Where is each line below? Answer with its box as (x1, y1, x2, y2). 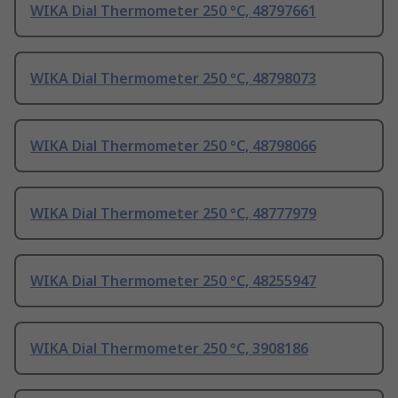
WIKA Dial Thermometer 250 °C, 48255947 (30, 271, 316, 291)
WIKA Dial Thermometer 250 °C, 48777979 (30, 203, 316, 224)
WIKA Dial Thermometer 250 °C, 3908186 (30, 338, 308, 359)
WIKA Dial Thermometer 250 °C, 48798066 (30, 136, 316, 156)
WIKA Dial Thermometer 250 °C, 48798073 (30, 68, 316, 89)
